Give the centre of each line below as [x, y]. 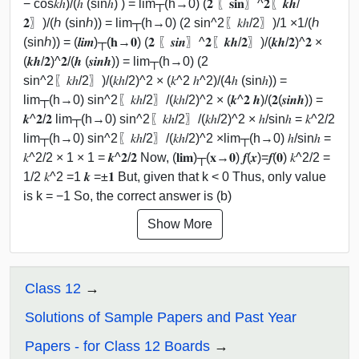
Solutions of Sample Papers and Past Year [161, 317]
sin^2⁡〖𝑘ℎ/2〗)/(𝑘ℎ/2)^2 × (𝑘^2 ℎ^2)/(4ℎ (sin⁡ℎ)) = [155, 81]
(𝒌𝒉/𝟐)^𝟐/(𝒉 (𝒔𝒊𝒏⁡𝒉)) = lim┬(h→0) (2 [116, 62]
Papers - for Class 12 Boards [117, 346]
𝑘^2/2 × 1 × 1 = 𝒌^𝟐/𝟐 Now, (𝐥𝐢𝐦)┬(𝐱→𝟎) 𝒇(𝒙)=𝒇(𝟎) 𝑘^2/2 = [177, 158]
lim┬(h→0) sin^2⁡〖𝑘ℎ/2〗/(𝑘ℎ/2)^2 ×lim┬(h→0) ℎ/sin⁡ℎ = [177, 139]
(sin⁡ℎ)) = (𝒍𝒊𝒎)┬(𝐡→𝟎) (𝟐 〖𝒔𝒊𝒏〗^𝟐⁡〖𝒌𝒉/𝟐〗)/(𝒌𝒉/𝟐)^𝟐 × [173, 42]
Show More [179, 224]
